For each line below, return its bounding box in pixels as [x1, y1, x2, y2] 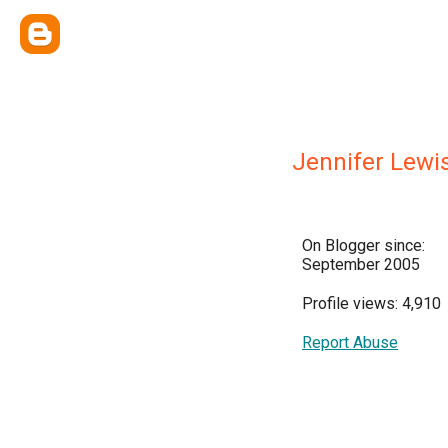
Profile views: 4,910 [302, 294, 441, 313]
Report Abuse [302, 333, 398, 352]
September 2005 [302, 255, 420, 274]
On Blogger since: [302, 236, 425, 255]
